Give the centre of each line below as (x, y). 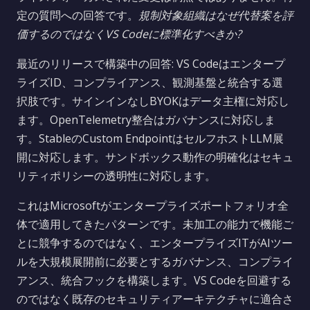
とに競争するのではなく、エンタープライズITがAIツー (155, 243)
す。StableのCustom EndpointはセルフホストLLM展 (150, 138)
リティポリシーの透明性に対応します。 (116, 176)
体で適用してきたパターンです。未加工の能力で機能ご (155, 224)
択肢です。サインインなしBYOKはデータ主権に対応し (153, 101)
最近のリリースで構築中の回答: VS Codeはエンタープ (151, 64)
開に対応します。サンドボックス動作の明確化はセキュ (155, 157)
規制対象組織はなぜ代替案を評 (216, 15)
